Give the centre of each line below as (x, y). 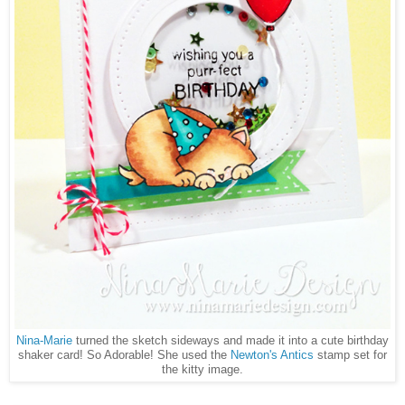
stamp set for (350, 355)
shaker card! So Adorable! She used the (124, 355)
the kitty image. (202, 370)
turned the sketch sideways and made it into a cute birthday (231, 341)
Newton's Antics (272, 355)
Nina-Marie (44, 341)
